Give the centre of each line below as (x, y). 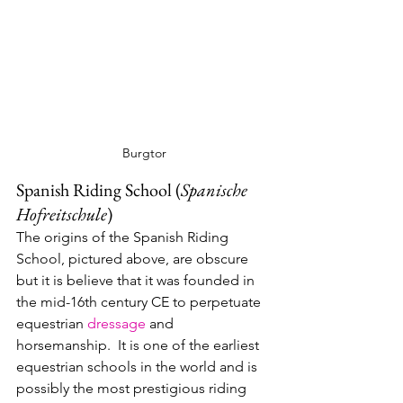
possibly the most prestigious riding (133, 389)
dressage (116, 324)
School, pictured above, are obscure (134, 259)
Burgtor (144, 153)
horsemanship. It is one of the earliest (139, 345)
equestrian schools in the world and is (139, 367)
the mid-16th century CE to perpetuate (140, 302)
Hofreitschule (62, 215)
